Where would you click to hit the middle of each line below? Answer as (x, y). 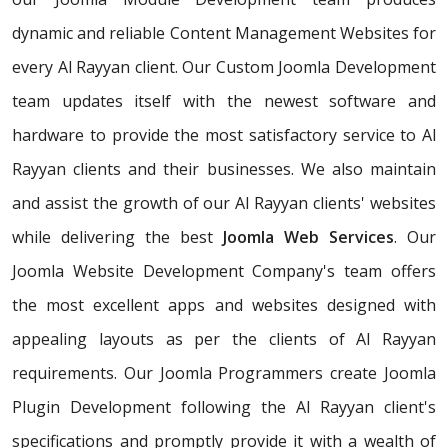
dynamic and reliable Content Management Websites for (224, 33)
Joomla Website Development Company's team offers (224, 271)
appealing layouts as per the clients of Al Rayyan (224, 339)
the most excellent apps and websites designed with (224, 305)
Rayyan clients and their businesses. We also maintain (224, 169)
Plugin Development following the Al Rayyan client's (224, 407)
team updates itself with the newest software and (224, 101)
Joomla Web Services (308, 237)
